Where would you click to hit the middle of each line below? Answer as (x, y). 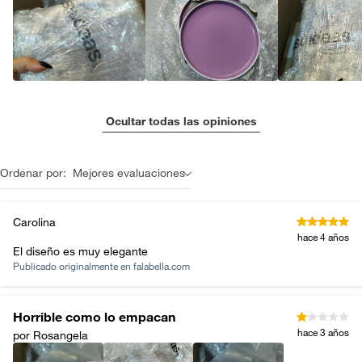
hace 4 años (323, 237)
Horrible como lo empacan (94, 317)
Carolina (34, 222)
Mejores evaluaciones (129, 173)
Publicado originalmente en (73, 266)
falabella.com (162, 266)
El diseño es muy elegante (80, 251)
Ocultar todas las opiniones (181, 121)
